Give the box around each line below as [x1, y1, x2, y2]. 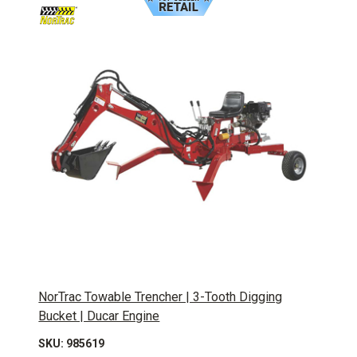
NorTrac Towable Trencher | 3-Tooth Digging [38, 288, 283, 304]
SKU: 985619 [38, 336, 105, 350]
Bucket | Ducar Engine [38, 308, 160, 324]
